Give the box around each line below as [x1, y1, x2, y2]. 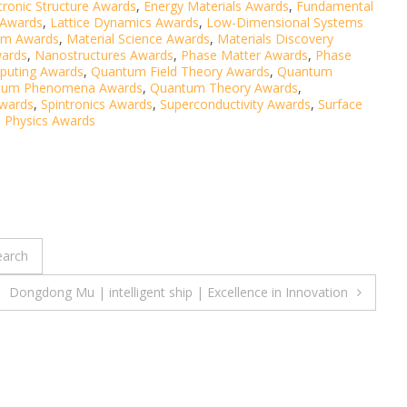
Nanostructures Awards [35, 46, 174, 65]
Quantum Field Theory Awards [91, 63, 270, 81]
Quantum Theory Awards [150, 79, 298, 97]
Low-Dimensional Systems [206, 14, 363, 32]
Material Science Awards [66, 30, 210, 48]
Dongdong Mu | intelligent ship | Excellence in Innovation [9, 283, 348, 302]
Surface [318, 95, 362, 114]
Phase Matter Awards [181, 46, 308, 65]
